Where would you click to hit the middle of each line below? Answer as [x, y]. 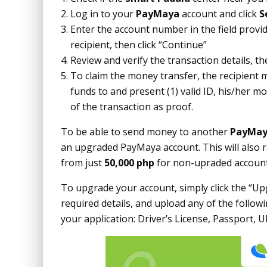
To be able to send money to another [145, 132]
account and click [219, 14]
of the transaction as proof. [132, 107]
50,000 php [129, 163]
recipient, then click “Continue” [139, 45]
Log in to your [103, 14]
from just [83, 163]
